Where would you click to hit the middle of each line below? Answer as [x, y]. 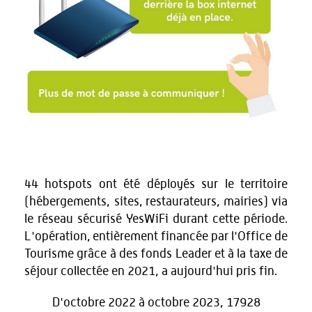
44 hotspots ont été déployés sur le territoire [156, 185]
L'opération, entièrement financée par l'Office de [156, 237]
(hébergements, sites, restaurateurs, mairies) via [156, 202]
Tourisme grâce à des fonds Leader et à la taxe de [156, 255]
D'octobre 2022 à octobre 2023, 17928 [156, 303]
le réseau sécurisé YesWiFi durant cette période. [156, 220]
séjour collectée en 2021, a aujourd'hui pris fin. [153, 272]
